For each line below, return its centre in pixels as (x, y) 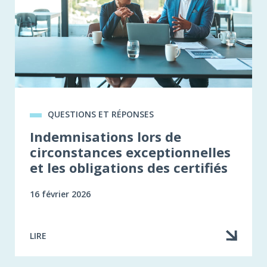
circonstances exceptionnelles (130, 152)
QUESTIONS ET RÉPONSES (101, 114)
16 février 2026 (60, 194)
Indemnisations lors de (105, 137)
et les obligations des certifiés (129, 168)
